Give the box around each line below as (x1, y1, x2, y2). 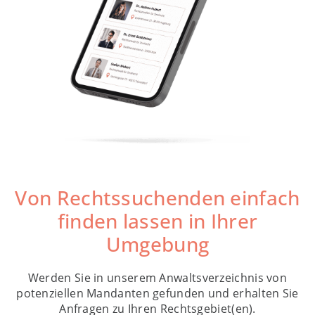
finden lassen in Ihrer (57, 207, 258, 234)
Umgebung (105, 230, 210, 257)
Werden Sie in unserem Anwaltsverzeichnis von (27, 269, 288, 285)
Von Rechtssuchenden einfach (15, 184, 300, 211)
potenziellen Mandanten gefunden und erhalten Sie (16, 285, 299, 301)
